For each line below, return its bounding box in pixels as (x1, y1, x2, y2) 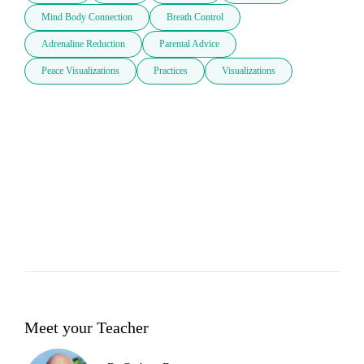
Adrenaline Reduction (41, 38, 125, 50)
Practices (154, 65, 188, 77)
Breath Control (167, 11, 223, 24)
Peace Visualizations (41, 65, 119, 77)
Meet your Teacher (24, 318, 149, 336)
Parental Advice (159, 38, 219, 50)
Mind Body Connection (41, 11, 132, 24)
